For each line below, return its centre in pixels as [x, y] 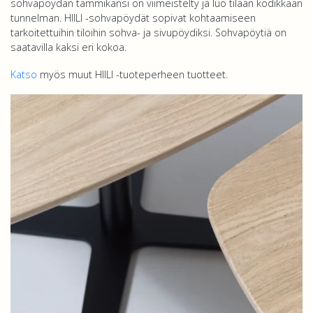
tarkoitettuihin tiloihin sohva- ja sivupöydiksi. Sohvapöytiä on [148, 32]
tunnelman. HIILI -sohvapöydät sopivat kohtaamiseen [133, 18]
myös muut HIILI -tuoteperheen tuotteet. [132, 74]
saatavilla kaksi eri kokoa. [68, 47]
